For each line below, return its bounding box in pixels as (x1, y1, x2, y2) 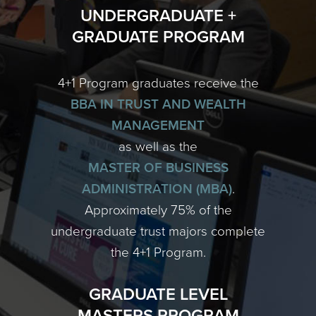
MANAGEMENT (111, 118, 205, 133)
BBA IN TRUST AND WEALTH (70, 97, 246, 112)
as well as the (119, 139, 197, 154)
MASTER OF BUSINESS (87, 160, 229, 176)
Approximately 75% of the (84, 202, 232, 218)
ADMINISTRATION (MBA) (81, 181, 232, 197)
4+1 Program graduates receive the (57, 75, 259, 91)
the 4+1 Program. (110, 245, 206, 260)
